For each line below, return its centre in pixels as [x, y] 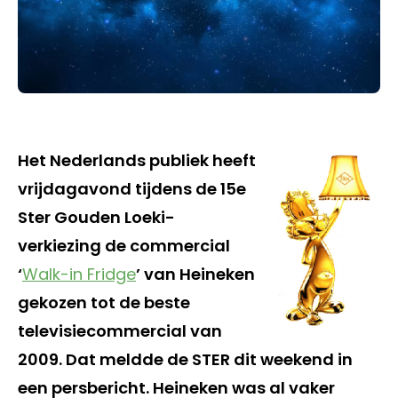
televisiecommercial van [120, 330]
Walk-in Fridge [79, 274]
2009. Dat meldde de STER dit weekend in [185, 359]
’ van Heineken [195, 274]
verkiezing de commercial [124, 245]
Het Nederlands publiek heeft [137, 160]
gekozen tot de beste [104, 302]
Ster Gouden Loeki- [96, 217]
